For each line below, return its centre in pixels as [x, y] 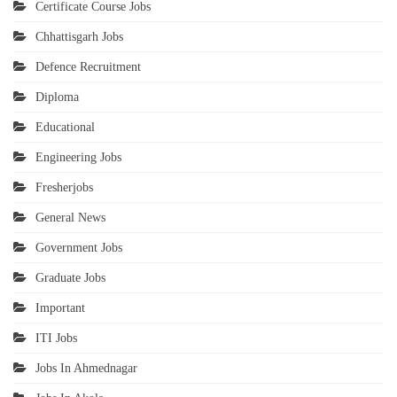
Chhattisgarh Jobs [79, 36]
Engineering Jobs [78, 157]
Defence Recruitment [88, 66]
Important [60, 307]
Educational [65, 127]
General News [70, 217]
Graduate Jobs [70, 277]
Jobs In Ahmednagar [86, 368]
